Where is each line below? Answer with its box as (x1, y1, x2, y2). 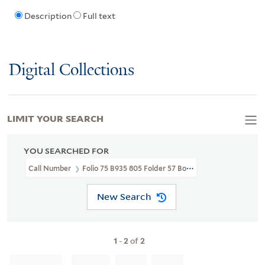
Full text (82, 11, 115, 21)
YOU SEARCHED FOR (24, 146, 109, 156)
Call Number (28, 163, 73, 173)
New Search (96, 190, 151, 203)
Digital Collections (9, 61, 134, 80)
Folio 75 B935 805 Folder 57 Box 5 (82, 163, 196, 173)
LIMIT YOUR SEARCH (7, 111, 104, 124)
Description (24, 11, 72, 21)
